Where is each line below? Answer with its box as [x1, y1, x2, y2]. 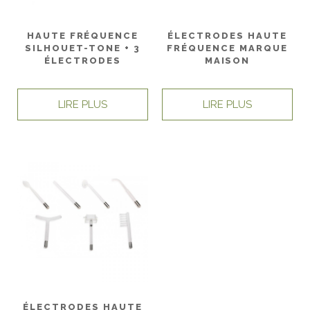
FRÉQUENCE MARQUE [167, 42, 288, 53]
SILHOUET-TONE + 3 [25, 42, 140, 53]
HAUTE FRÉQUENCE [26, 30, 139, 41]
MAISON [204, 55, 250, 66]
